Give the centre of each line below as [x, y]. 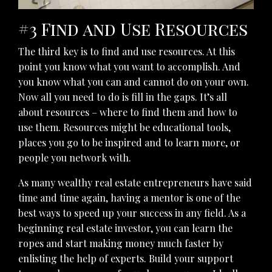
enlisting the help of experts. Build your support [126, 259]
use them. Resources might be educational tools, [124, 127]
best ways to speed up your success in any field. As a [132, 213]
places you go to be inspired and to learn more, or [129, 143]
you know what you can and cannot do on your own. [134, 82]
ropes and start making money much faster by [121, 243]
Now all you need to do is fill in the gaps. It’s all [123, 97]
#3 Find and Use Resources [133, 29]
